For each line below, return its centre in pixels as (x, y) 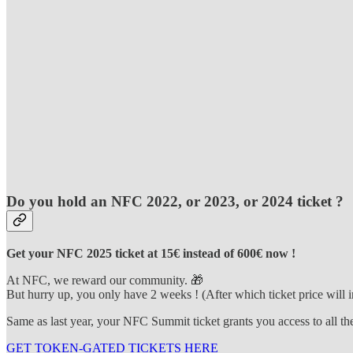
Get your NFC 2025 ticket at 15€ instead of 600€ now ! (151, 253)
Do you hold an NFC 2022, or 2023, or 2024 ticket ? (175, 201)
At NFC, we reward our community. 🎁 (106, 280)
